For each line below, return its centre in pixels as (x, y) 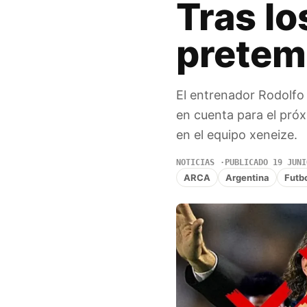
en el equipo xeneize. (236, 135)
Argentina (247, 177)
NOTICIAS (195, 163)
